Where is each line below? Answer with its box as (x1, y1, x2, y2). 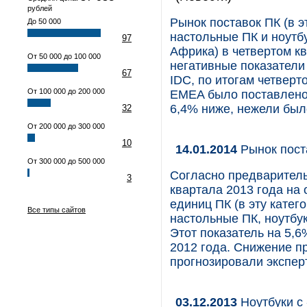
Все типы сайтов (27, 206, 86, 214)
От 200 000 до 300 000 (27, 122, 105, 130)
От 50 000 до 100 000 (27, 52, 101, 60)
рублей (27, 4, 52, 12)
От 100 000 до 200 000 (27, 87, 105, 95)
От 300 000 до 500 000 (27, 157, 105, 165)
